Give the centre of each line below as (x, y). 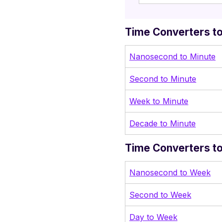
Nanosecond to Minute (172, 56)
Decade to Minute (163, 123)
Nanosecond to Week (170, 172)
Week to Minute (159, 101)
